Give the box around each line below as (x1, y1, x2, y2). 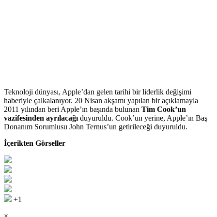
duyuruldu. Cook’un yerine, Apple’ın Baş (78, 113, 207, 122)
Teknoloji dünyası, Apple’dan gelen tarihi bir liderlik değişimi (4, 87, 191, 96)
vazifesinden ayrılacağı (4, 113, 78, 122)
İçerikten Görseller (4, 139, 65, 147)
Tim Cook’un (141, 105, 186, 113)
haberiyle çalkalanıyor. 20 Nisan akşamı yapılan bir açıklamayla (4, 96, 198, 105)
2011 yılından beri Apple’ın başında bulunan (4, 105, 141, 113)
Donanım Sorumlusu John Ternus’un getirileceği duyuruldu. (4, 122, 187, 131)
